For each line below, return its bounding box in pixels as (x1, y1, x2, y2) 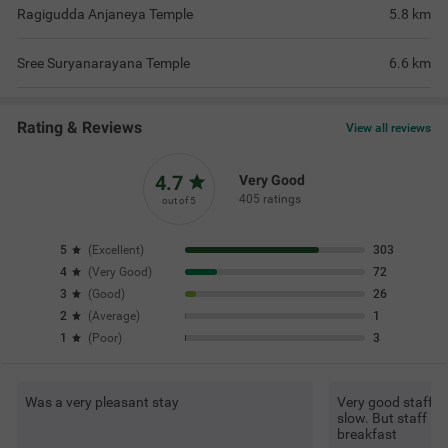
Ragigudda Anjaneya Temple (17, 5, 193, 22)
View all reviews (346, 121, 431, 136)
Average (91, 308, 136, 323)
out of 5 (162, 194, 196, 206)
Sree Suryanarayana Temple (17, 54, 190, 71)
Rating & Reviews (17, 117, 142, 137)
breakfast (337, 425, 397, 442)
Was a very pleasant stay (25, 393, 179, 410)
